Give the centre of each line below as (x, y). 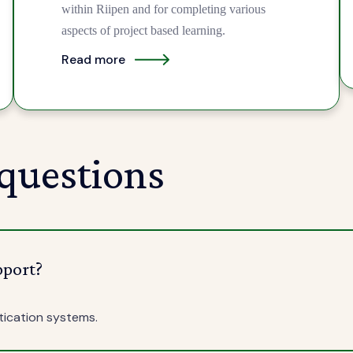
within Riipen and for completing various (164, 9)
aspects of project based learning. (144, 31)
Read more (94, 59)
